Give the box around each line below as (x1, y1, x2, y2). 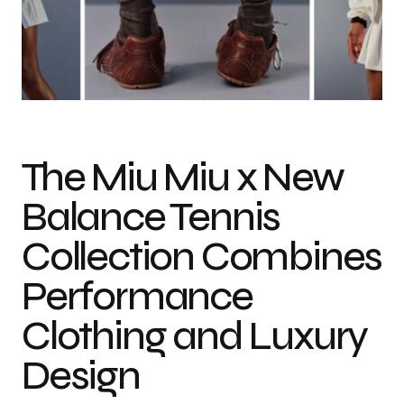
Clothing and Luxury (22, 311, 368, 360)
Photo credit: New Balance (253, 85, 382, 98)
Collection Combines (22, 232, 382, 280)
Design (22, 351, 140, 399)
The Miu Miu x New (22, 152, 344, 201)
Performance (22, 271, 252, 320)
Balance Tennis (22, 192, 280, 241)
